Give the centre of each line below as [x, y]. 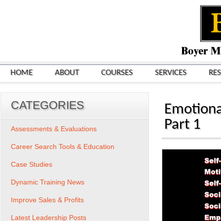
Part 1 [183, 125]
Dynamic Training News [48, 182]
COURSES [117, 73]
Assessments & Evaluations [54, 129]
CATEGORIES [47, 105]
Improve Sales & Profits [47, 200]
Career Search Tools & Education [63, 147]
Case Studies [32, 164]
